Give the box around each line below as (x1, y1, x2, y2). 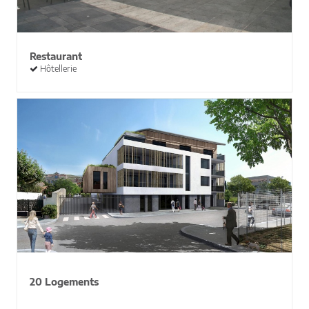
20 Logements (30, 275, 99, 288)
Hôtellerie (38, 63, 77, 74)
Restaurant (30, 50, 83, 62)
